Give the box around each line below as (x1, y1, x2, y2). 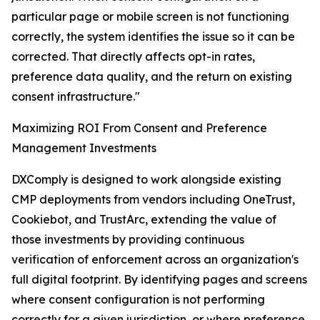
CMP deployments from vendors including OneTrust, (11, 192, 295, 207)
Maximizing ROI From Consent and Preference (11, 121, 267, 136)
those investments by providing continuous (11, 232, 244, 247)
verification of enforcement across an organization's (11, 252, 299, 267)
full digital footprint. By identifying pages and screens (11, 272, 307, 287)
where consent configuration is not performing (11, 292, 265, 307)
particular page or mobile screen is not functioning (11, 9, 289, 24)
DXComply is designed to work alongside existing (11, 172, 281, 187)
